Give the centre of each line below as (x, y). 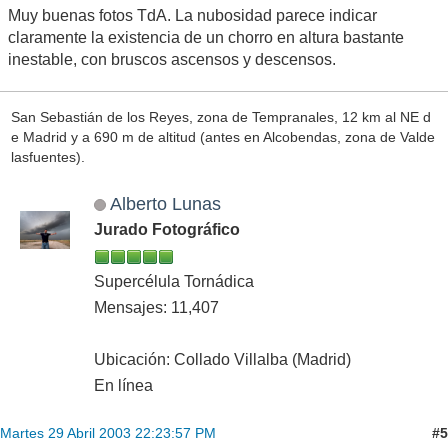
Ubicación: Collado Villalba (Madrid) (222, 360)
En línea (123, 386)
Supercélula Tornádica (174, 282)
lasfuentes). (47, 156)
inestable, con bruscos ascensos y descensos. (172, 60)
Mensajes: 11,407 (156, 308)
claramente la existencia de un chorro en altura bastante (206, 38)
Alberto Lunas (165, 204)
